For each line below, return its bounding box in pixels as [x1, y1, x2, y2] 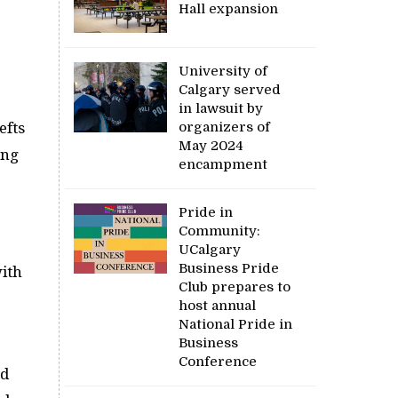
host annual [179, 297, 257, 314]
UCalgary [179, 241, 242, 258]
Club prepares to [179, 278, 291, 295]
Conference [179, 353, 258, 370]
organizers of [179, 118, 271, 135]
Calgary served [179, 81, 282, 98]
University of [179, 62, 268, 79]
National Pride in [179, 315, 293, 332]
